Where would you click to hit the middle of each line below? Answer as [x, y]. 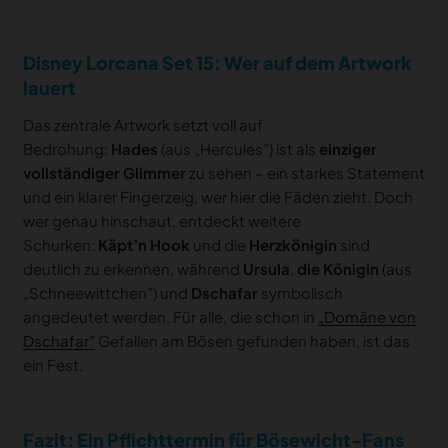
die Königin [337, 269]
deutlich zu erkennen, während [132, 269]
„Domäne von [366, 317]
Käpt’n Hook [143, 245]
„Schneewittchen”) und [106, 293]
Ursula [266, 269]
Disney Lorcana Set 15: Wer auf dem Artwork [217, 62]
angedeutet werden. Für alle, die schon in [170, 317]
